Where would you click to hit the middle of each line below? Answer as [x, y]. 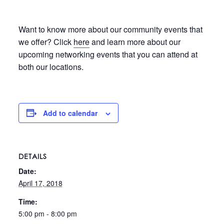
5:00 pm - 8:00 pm [47, 213]
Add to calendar [70, 113]
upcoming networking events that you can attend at [108, 54]
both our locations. [51, 66]
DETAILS [32, 156]
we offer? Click [46, 41]
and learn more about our [135, 41]
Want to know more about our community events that [110, 29]
